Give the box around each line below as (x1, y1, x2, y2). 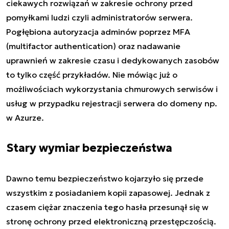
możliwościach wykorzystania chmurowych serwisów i (6, 83, 218, 94)
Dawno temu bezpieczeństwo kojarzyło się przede (6, 173, 203, 184)
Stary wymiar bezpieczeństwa (6, 141, 172, 155)
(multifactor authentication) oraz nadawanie (6, 40, 180, 51)
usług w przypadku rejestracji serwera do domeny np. (6, 98, 217, 108)
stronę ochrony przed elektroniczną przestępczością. (6, 216, 216, 226)
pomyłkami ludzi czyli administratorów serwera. (6, 12, 193, 22)
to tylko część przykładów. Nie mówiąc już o (6, 69, 177, 80)
